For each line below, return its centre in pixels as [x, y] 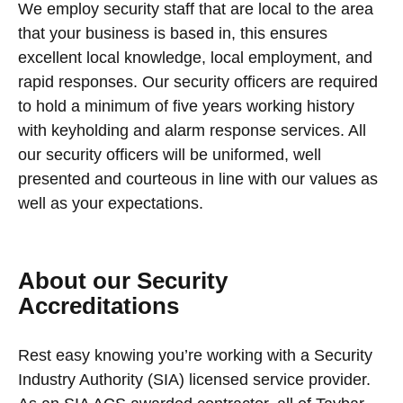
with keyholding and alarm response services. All [192, 130]
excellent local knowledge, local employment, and [195, 57]
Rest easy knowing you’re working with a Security [195, 355]
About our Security [123, 280]
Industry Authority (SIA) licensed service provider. [194, 379]
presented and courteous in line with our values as [198, 179]
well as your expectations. [111, 203]
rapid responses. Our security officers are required [198, 81]
